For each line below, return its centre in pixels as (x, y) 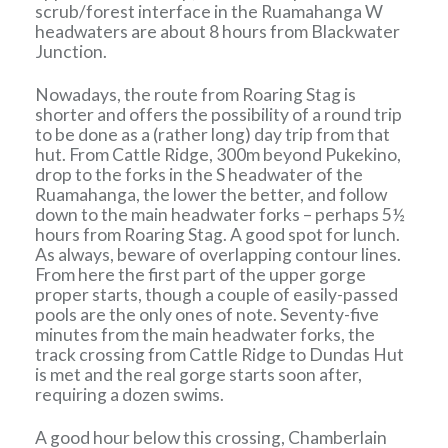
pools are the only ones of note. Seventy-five (207, 315)
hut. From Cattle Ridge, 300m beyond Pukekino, (218, 155)
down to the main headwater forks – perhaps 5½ (220, 215)
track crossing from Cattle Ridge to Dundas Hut (220, 355)
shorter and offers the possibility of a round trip (219, 115)
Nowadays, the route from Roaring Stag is (196, 95)
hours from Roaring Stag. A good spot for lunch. (218, 235)
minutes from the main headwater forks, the (205, 335)
